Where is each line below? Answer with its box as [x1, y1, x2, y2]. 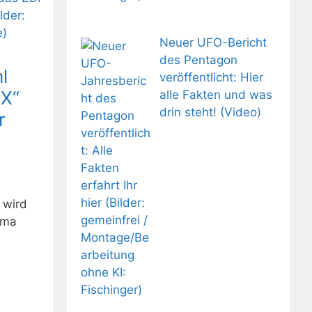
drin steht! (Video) [159, 105, 261, 120]
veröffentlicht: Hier [159, 70, 263, 85]
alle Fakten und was [159, 88, 272, 102]
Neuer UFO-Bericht [159, 36, 267, 50]
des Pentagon [159, 53, 237, 68]
